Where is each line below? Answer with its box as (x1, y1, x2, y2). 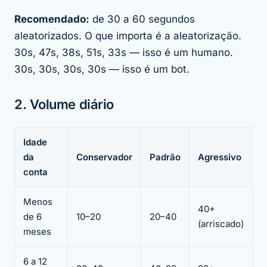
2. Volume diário (14, 97, 114, 113)
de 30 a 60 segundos (89, 13, 195, 26)
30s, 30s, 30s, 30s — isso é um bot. (14, 63, 190, 76)
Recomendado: (14, 13, 89, 26)
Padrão (150, 151, 181, 163)
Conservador (76, 151, 132, 163)
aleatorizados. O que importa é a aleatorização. (14, 30, 241, 42)
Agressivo (198, 151, 241, 163)
